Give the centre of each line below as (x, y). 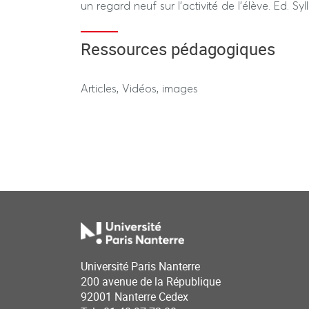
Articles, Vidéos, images (139, 88)
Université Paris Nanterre (140, 267)
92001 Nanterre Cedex (134, 297)
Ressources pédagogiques (178, 49)
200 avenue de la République (151, 282)
